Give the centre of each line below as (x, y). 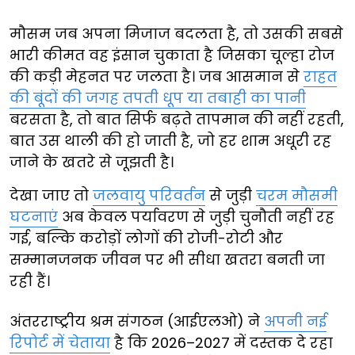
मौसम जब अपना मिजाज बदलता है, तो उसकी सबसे (176, 34)
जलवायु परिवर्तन (149, 196)
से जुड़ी (231, 196)
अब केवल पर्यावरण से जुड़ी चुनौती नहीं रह (196, 217)
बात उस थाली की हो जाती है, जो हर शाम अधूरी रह (170, 141)
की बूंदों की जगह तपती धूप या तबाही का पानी (158, 98)
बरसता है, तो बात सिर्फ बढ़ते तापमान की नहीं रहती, (177, 120)
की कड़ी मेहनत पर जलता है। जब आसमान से (157, 77)
